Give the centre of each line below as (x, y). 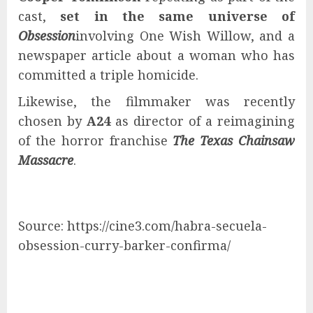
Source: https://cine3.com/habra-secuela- (143, 226)
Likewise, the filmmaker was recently (156, 102)
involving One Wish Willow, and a (185, 36)
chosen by (52, 121)
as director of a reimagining (203, 121)
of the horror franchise (96, 141)
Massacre (46, 160)
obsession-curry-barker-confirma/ (124, 246)
